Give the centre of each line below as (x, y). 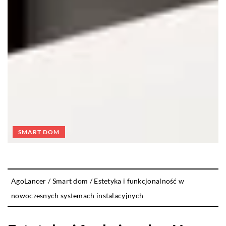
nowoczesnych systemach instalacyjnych (77, 196)
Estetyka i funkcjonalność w (139, 181)
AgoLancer (29, 181)
